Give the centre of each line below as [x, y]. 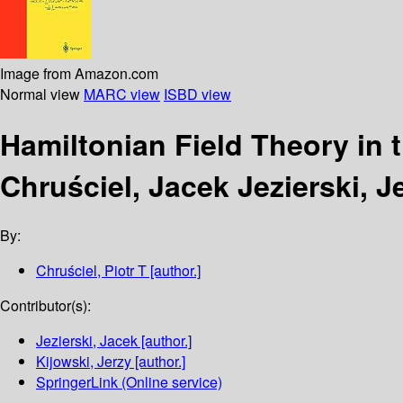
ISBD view [197, 94]
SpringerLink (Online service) [129, 382]
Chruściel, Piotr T [91, 271]
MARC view [122, 94]
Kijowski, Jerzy [84, 362]
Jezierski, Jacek [87, 341]
